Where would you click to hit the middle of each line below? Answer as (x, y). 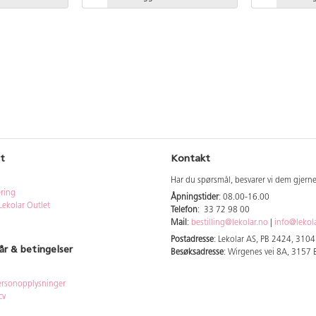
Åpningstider (195, 197)
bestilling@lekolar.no (230, 223)
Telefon (184, 210)
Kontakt (190, 158)
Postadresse (192, 240)
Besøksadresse (197, 253)
